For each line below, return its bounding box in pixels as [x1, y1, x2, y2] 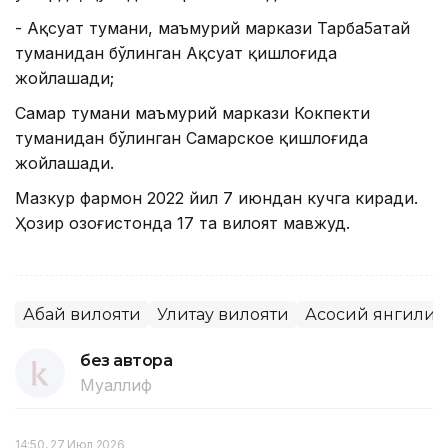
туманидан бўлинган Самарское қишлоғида [15, 128, 368, 149]
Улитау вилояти [157, 305, 289, 325]
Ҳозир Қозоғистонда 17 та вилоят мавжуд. [15, 213, 350, 234]
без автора [80, 351, 173, 371]
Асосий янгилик [305, 305, 446, 325]
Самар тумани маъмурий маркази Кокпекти [15, 103, 370, 124]
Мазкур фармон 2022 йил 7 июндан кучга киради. [15, 188, 418, 209]
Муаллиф [80, 375, 152, 396]
